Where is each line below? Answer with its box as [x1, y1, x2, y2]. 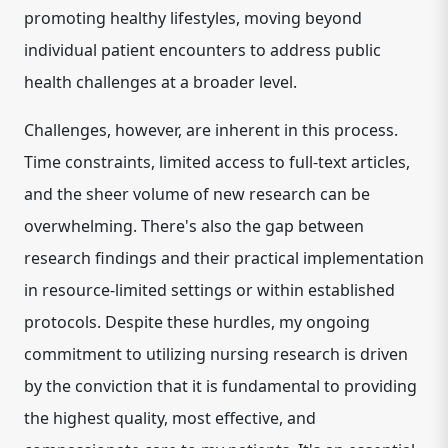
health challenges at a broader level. [24, 71, 297, 93]
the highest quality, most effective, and [24, 407, 316, 429]
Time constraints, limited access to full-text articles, [24, 151, 410, 173]
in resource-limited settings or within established [24, 279, 395, 301]
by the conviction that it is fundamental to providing [24, 375, 417, 397]
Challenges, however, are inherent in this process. [24, 119, 398, 141]
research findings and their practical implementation [24, 247, 424, 269]
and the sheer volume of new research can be [24, 183, 370, 205]
